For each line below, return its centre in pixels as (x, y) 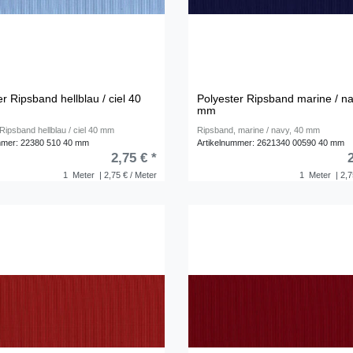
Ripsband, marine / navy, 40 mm (259, 130)
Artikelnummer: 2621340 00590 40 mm (271, 142)
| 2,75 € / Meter (126, 175)
